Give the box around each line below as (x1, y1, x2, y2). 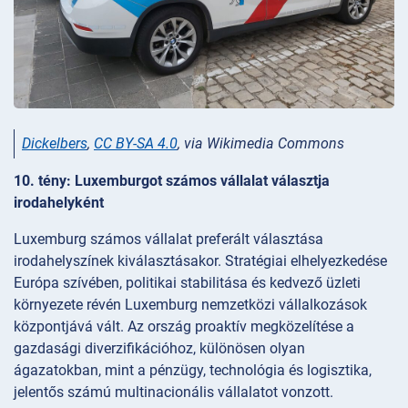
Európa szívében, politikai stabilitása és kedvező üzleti (14, 274, 361, 292)
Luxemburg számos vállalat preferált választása (14, 230, 323, 249)
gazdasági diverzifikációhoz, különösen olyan (14, 340, 305, 358)
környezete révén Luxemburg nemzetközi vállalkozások (14, 296, 367, 314)
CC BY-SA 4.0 (94, 134, 178, 152)
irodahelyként (14, 194, 104, 212)
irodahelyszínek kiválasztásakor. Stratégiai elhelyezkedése (14, 252, 387, 270)
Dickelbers (22, 134, 87, 152)
